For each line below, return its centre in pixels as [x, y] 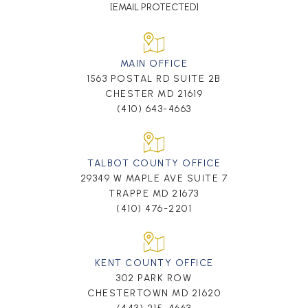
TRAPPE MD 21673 [154, 194]
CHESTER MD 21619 [154, 94]
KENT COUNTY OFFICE [154, 263]
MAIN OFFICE [154, 64]
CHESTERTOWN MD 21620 [154, 294]
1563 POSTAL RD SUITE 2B [154, 79]
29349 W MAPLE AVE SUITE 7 [154, 179]
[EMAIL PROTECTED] [154, 8]
